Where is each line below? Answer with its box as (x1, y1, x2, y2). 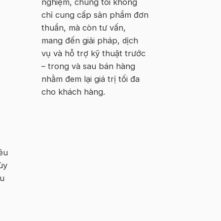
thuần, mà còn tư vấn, (41, 22, 126, 33)
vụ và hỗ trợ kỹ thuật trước (41, 48, 146, 58)
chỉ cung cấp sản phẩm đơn (41, 9, 148, 20)
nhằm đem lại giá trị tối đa (41, 74, 140, 84)
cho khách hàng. (41, 86, 105, 97)
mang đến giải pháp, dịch (41, 35, 138, 45)
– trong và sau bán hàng (41, 61, 135, 71)
